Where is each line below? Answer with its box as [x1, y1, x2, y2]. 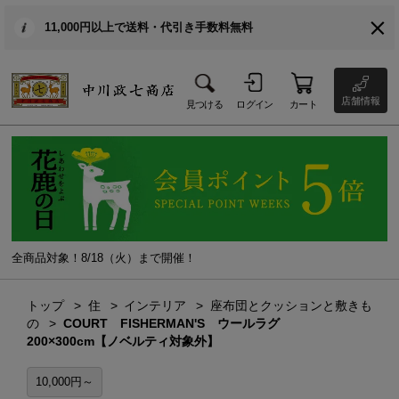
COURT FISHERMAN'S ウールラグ [62, 316, 292, 331]
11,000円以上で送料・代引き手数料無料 [44, 20, 253, 35]
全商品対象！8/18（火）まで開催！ [12, 250, 197, 265]
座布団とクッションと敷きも [210, 298, 373, 313]
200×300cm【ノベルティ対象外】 [26, 334, 219, 349]
